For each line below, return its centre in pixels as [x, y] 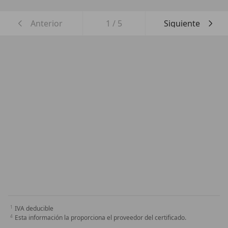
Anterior [46, 23]
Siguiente [182, 23]
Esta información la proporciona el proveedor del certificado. [101, 218]
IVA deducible [34, 209]
